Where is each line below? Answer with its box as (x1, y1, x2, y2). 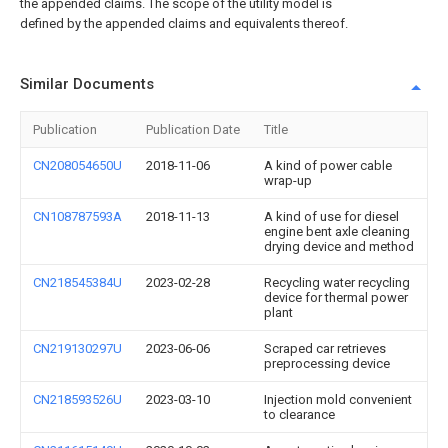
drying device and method (264, 239, 414, 254)
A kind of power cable (264, 158, 392, 173)
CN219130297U (33, 341, 122, 356)
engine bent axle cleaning (264, 224, 410, 239)
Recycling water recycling (264, 275, 410, 290)
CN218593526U (33, 392, 122, 407)
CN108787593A (33, 209, 122, 224)
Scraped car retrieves (264, 341, 386, 356)
